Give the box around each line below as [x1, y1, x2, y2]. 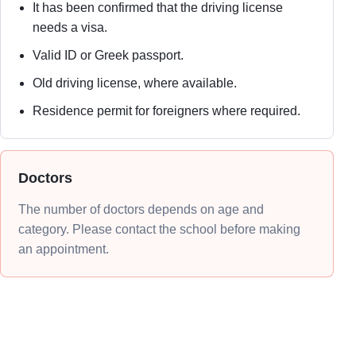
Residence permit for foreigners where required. [33, 104, 300, 118]
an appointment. [18, 242, 109, 256]
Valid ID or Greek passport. [33, 48, 184, 62]
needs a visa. [33, 21, 107, 34]
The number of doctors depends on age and [18, 203, 264, 216]
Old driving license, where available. [33, 76, 237, 90]
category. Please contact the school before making [18, 222, 300, 236]
